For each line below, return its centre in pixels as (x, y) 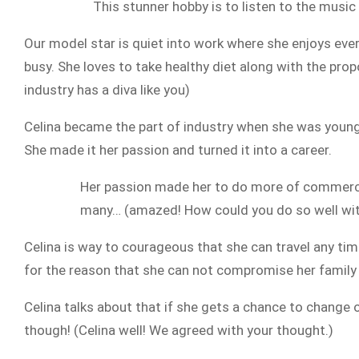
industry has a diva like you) (107, 90)
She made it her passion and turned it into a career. (178, 150)
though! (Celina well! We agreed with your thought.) (179, 330)
